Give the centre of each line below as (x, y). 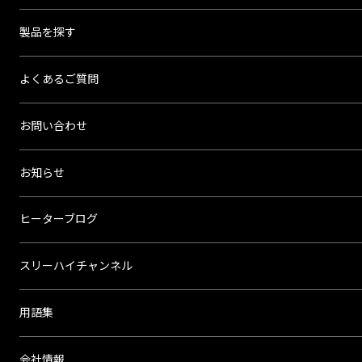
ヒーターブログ (58, 219)
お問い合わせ (53, 126)
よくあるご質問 (59, 79)
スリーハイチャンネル (76, 266)
